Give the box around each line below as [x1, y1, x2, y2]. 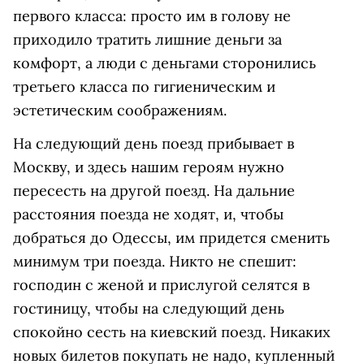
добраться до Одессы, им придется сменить [13, 227, 330, 247]
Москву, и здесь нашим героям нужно [13, 157, 284, 176]
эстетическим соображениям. [13, 100, 227, 119]
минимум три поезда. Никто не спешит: [13, 251, 297, 271]
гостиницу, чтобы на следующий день [13, 298, 284, 318]
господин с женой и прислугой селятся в [13, 275, 310, 294]
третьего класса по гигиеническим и [13, 76, 275, 96]
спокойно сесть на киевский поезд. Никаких [13, 322, 331, 341]
